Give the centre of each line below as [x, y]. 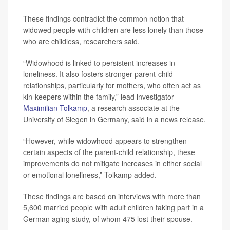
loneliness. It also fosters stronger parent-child [98, 74]
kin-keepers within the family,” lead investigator [99, 97]
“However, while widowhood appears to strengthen [105, 141]
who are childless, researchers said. [81, 41]
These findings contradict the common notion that [103, 19]
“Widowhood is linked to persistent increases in [99, 63]
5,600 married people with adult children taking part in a [113, 208]
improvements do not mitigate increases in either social [112, 164]
